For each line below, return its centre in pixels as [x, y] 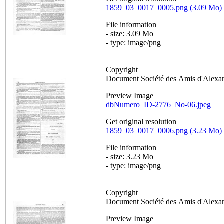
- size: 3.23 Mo [130, 157]
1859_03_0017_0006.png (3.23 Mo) [164, 131]
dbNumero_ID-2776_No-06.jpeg [158, 105]
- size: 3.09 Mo [130, 34]
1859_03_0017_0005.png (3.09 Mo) [164, 8]
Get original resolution [141, 122]
